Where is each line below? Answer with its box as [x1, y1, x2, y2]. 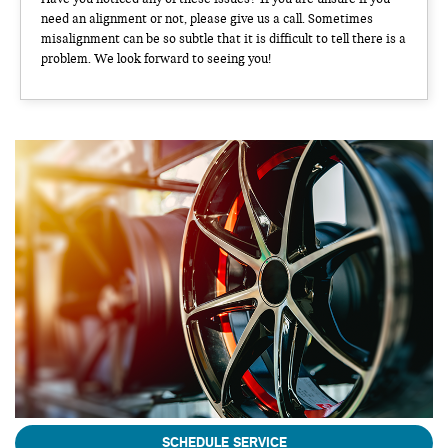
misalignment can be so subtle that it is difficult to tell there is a [41, 30, 406, 47]
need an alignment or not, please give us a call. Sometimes [41, 10, 373, 27]
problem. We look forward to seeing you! [41, 50, 271, 67]
